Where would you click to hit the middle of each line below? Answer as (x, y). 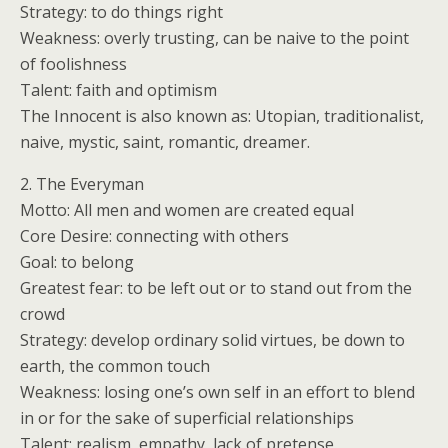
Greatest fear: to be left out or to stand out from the (216, 288)
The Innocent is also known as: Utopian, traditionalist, (222, 116)
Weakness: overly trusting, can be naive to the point (214, 38)
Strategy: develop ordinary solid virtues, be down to (212, 340)
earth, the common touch (115, 366)
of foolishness (73, 64)
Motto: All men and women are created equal (187, 210)
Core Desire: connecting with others (154, 236)
